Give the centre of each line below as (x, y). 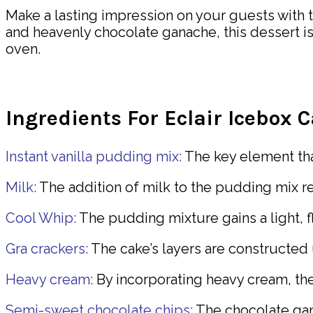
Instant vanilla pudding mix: (94, 156)
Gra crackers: (47, 248)
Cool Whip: (41, 218)
